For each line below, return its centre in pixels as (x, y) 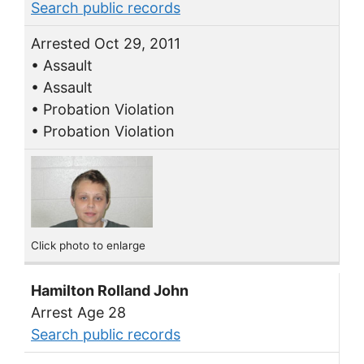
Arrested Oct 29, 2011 (106, 44)
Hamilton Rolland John (110, 291)
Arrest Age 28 (78, 313)
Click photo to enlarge (88, 245)
